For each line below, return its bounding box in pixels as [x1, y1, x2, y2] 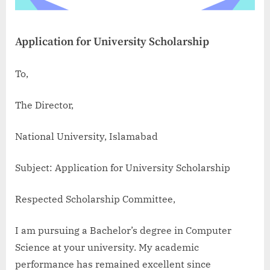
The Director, [15, 98, 76, 111]
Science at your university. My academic [15, 240, 199, 253]
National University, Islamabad [15, 130, 160, 142]
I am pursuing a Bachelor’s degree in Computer [15, 224, 231, 236]
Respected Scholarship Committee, [15, 192, 175, 205]
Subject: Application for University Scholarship [15, 161, 230, 174]
